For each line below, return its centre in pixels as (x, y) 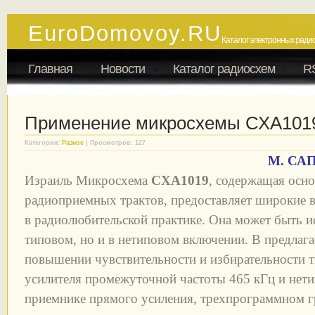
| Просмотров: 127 (115, 143)
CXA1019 (180, 180)
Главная (50, 69)
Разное (73, 143)
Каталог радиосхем (224, 69)
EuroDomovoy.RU (125, 33)
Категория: (43, 143)
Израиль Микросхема (88, 180)
